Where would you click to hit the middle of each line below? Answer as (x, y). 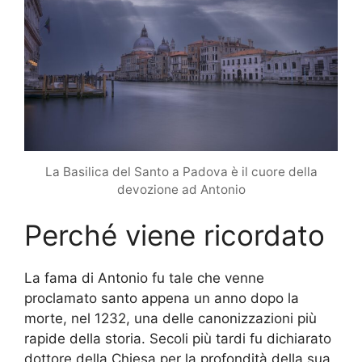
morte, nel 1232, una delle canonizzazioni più (170, 318)
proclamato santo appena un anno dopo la (162, 298)
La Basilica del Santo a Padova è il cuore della (181, 171)
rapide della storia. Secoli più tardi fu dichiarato (178, 338)
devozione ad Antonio (181, 189)
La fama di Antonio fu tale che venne (144, 278)
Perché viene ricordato (175, 235)
